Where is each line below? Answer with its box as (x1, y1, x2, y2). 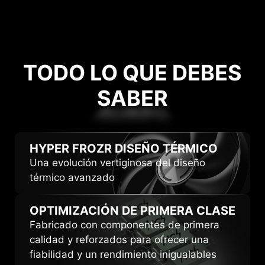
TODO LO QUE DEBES (23, 60, 242, 86)
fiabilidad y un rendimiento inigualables (30, 248, 216, 260)
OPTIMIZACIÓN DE (30, 203, 137, 218)
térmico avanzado (30, 171, 115, 183)
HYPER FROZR (30, 141, 112, 156)
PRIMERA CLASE (137, 203, 235, 218)
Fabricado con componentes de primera (30, 218, 219, 231)
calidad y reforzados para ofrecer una (30, 233, 209, 245)
